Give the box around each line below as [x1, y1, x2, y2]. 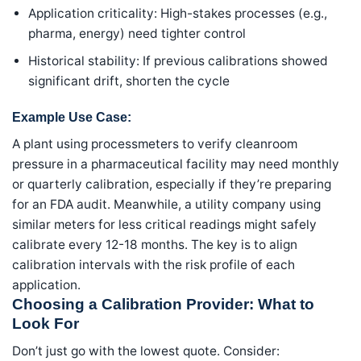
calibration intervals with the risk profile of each [12, 256, 295, 272]
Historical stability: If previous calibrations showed [28, 52, 329, 68]
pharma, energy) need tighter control [28, 25, 247, 41]
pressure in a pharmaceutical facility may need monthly [12, 156, 339, 172]
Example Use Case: [12, 110, 131, 124]
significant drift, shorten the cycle [28, 73, 230, 89]
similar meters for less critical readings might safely [12, 216, 317, 232]
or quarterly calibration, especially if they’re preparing [12, 176, 331, 192]
